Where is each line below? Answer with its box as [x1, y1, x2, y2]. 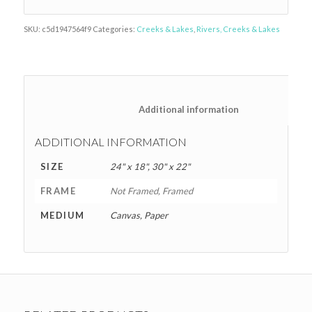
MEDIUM [40, 210, 85, 221]
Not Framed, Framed [109, 185, 193, 197]
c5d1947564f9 [41, 24, 91, 34]
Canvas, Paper [109, 210, 168, 221]
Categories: [92, 24, 136, 34]
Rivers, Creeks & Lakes [196, 24, 280, 34]
